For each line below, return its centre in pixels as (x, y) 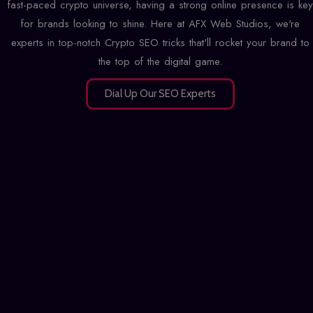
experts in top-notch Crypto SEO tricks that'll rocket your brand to (160, 42)
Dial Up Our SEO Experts (160, 93)
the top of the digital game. (160, 61)
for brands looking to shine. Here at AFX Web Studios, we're (160, 23)
